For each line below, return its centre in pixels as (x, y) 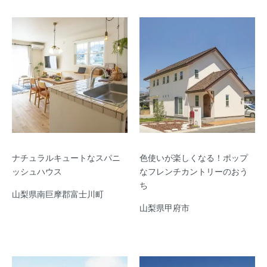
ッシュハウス (37, 171)
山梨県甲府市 (164, 207)
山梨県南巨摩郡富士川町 (58, 193)
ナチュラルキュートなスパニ (66, 157)
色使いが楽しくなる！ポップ (194, 157)
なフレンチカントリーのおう (194, 171)
